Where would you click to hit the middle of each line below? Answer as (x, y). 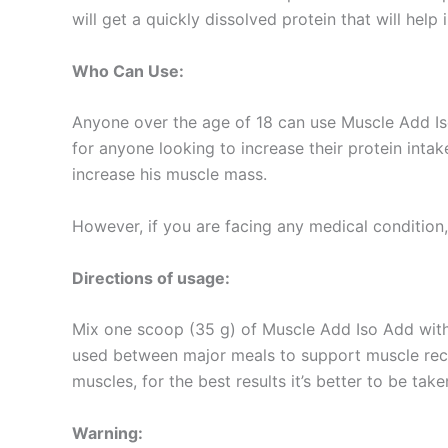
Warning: (107, 432)
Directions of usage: (153, 277)
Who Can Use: (130, 70)
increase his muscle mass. (169, 174)
